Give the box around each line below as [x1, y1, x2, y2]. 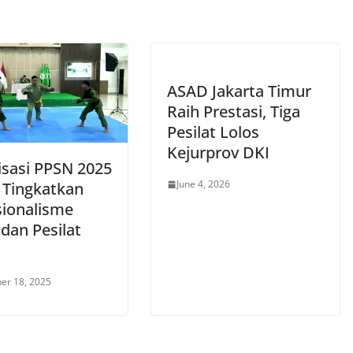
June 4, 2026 [176, 177, 230, 191]
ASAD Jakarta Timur [167, 80, 311, 102]
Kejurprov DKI [167, 142, 269, 164]
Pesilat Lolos [167, 121, 259, 143]
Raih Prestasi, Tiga [167, 101, 300, 123]
